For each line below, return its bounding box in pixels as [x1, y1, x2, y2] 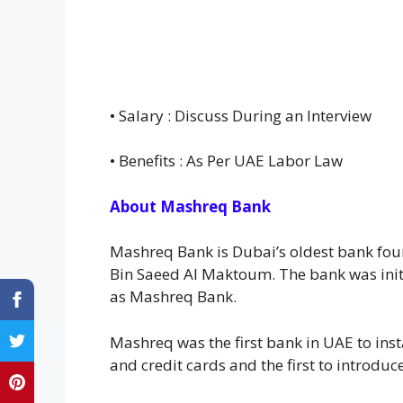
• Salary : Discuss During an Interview [110, 104, 372, 126]
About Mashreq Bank [110, 195, 271, 217]
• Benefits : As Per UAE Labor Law [110, 150, 343, 172]
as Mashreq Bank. [110, 286, 237, 308]
